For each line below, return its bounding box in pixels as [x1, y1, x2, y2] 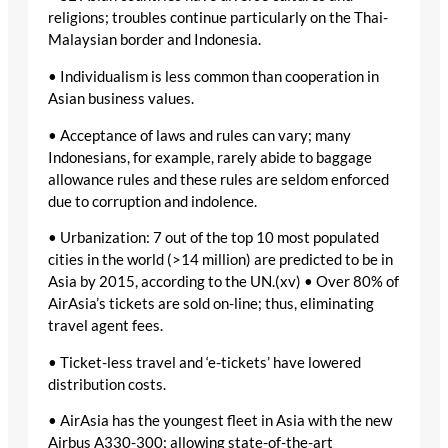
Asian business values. [48, 90, 194, 108]
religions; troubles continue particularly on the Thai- [48, 9, 388, 27]
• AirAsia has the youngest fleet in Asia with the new [48, 412, 392, 430]
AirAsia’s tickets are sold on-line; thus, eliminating [48, 295, 374, 313]
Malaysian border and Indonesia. [48, 31, 261, 49]
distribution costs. [48, 375, 166, 393]
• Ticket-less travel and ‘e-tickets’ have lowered [48, 353, 361, 371]
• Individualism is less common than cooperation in [48, 68, 379, 86]
